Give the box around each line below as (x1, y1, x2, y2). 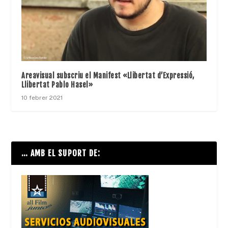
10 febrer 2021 (21, 94, 63, 102)
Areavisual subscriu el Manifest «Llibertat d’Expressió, (21, 71, 194, 80)
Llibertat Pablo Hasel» (21, 80, 93, 90)
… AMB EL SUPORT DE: (21, 148, 101, 159)
